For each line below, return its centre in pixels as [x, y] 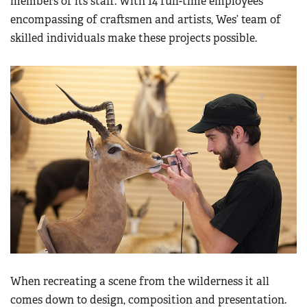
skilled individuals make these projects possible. [134, 38]
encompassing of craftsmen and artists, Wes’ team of [146, 20]
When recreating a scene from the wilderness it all [140, 281]
